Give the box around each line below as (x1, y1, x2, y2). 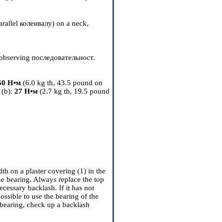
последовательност (32, 54, 93, 61)
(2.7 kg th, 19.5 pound (38, 87, 110, 95)
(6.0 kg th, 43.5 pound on (21, 79, 103, 87)
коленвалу (20, 19, 52, 27)
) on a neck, (52, 19, 89, 27)
